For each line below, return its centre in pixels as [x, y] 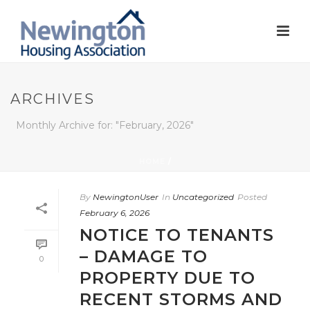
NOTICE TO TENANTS [177, 235]
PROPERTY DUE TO [167, 278]
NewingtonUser [126, 197]
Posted [252, 197]
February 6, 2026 [115, 213]
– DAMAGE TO [144, 256]
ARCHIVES [53, 99]
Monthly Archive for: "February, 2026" [105, 125]
